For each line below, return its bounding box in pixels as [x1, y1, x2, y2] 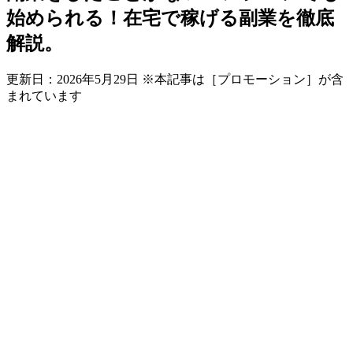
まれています [6, 88, 82, 102]
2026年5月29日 [57, 72, 139, 86]
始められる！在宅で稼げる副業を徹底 [6, 7, 334, 28]
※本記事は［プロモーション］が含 [142, 72, 344, 86]
